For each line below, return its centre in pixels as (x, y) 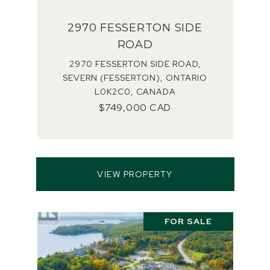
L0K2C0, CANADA (135, 92)
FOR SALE (188, 221)
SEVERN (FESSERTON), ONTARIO (135, 78)
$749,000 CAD (135, 108)
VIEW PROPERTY (135, 174)
